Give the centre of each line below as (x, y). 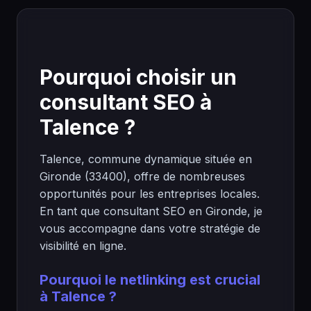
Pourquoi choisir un (138, 77)
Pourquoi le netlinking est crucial (150, 280)
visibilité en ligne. (83, 246)
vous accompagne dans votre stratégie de (150, 228)
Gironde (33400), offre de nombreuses (142, 176)
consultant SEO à (126, 102)
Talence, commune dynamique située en (146, 159)
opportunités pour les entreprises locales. (150, 194)
